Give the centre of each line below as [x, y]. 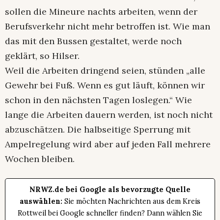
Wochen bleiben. [40, 159]
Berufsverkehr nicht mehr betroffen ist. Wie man [108, 26]
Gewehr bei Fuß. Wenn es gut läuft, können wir [105, 85]
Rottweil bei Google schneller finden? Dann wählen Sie [110, 213]
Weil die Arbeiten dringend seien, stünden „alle [105, 70]
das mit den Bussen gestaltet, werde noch [93, 41]
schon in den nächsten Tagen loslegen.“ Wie [98, 100]
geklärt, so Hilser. [42, 55]
